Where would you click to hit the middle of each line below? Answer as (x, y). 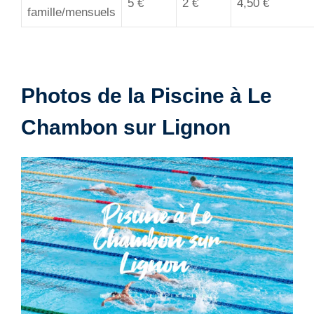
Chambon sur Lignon (126, 128)
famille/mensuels (71, 12)
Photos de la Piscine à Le (146, 96)
